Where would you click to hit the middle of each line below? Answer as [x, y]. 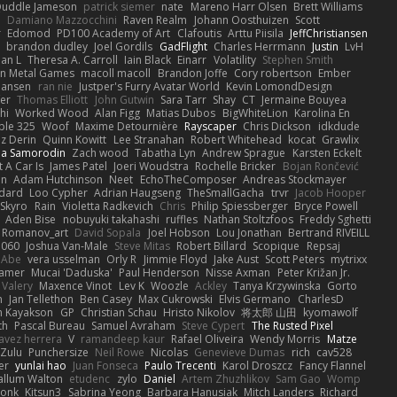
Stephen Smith [297, 59]
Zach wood [101, 152]
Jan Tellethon [41, 299]
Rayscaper [211, 126]
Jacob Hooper [330, 192]
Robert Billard [212, 245]
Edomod [29, 33]
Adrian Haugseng [138, 192]
